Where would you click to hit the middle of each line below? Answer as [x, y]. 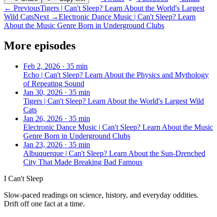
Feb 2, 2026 [42, 66]
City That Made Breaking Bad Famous [83, 162]
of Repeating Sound [54, 84]
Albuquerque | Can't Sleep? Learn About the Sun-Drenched [114, 154]
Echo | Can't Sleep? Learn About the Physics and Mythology [116, 75]
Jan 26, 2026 [43, 119]
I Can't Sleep [23, 179]
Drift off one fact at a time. [44, 204]
